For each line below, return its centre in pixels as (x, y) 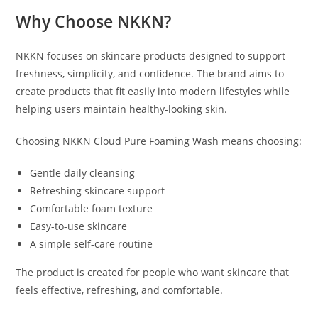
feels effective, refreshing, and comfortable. (120, 290)
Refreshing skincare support (98, 191)
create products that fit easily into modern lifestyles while (153, 92)
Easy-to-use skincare (79, 226)
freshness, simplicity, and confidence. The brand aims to (150, 74)
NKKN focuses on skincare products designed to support (151, 56)
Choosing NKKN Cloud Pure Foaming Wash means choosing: (159, 141)
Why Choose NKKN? (94, 22)
